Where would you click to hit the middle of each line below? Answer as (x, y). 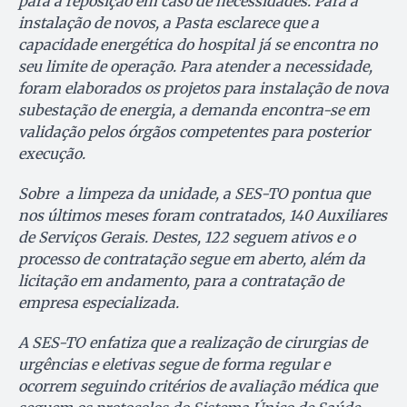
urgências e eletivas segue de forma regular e (174, 364)
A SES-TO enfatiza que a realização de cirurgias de (193, 342)
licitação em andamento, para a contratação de (181, 280)
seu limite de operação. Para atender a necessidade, (195, 66)
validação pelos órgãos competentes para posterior (194, 131)
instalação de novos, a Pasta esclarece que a (169, 22)
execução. (52, 153)
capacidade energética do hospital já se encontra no (198, 44)
